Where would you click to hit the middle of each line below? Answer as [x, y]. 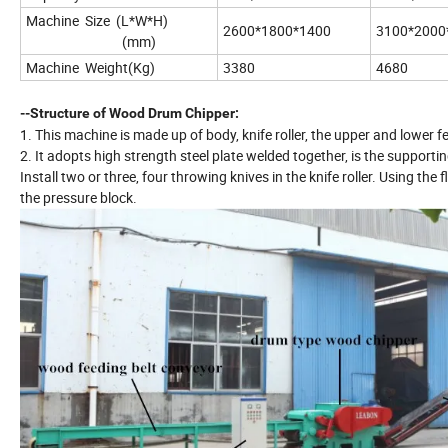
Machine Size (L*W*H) [97, 21]
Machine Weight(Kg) [90, 68]
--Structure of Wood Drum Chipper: [129, 113]
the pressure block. [78, 198]
